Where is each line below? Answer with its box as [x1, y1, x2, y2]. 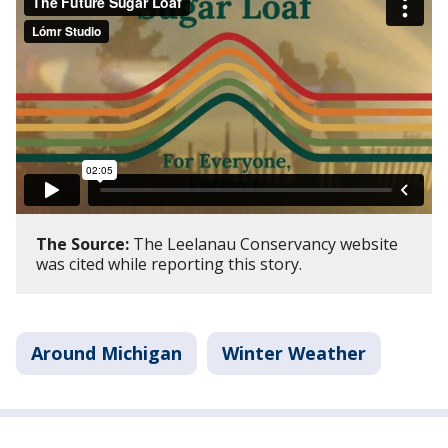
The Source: [36, 233, 129, 255]
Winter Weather [222, 341, 366, 365]
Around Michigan [31, 341, 182, 365]
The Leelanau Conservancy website [129, 233, 398, 255]
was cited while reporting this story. [36, 253, 306, 275]
